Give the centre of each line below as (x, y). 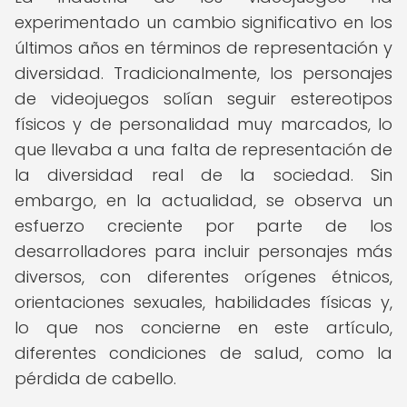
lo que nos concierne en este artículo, (203, 328)
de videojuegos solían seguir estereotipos (203, 99)
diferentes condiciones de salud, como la (203, 353)
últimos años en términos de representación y (203, 48)
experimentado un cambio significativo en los (203, 22)
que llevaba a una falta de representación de (203, 149)
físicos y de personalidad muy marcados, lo (203, 124)
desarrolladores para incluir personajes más (203, 251)
